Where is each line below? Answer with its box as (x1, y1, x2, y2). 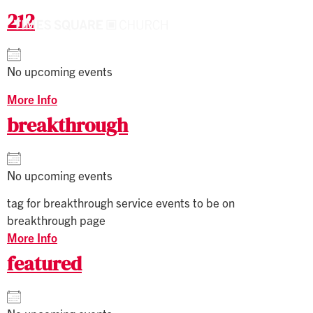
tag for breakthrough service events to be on (7, 195, 235, 210)
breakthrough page (7, 212, 105, 228)
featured (7, 250, 82, 277)
